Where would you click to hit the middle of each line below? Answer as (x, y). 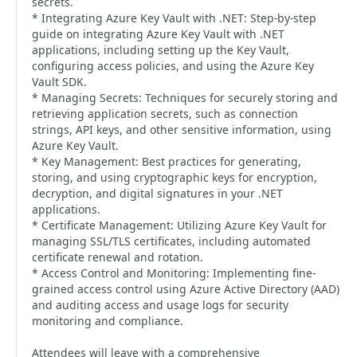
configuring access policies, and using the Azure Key (173, 66)
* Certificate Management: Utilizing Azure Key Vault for (179, 225)
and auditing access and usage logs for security (160, 305)
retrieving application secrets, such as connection (165, 114)
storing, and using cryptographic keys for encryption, (175, 177)
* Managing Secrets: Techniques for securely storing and (185, 98)
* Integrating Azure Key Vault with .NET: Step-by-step (174, 18)
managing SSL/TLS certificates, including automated (171, 241)
